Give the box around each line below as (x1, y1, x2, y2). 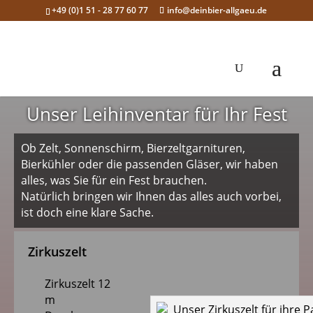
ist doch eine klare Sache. (21, 205, 154, 220)
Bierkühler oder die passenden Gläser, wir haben (21, 156, 278, 172)
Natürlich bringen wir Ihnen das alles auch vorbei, (21, 189, 282, 204)
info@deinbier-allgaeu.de (167, 4, 268, 16)
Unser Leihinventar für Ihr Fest (26, 101, 287, 126)
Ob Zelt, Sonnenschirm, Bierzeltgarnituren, (21, 140, 245, 156)
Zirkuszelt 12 (45, 276, 110, 291)
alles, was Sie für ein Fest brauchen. (21, 173, 207, 188)
